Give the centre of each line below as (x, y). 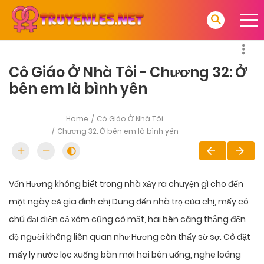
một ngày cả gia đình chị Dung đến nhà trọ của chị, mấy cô (129, 202)
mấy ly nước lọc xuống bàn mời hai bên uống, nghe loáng (125, 255)
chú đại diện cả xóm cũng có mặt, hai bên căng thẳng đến (127, 220)
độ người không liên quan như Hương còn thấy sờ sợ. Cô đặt (130, 237)
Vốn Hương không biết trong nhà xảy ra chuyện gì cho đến (126, 184)
